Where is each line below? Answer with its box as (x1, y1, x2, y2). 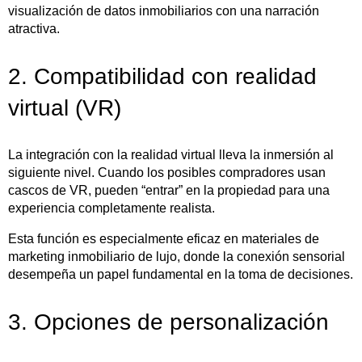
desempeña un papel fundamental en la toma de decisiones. (8, 267, 353, 282)
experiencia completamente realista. (8, 201, 215, 216)
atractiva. (8, 22, 60, 36)
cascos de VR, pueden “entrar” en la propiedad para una (8, 183, 330, 198)
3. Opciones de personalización (8, 309, 329, 335)
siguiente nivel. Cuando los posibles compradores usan (8, 166, 326, 180)
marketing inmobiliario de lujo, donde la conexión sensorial (8, 250, 345, 264)
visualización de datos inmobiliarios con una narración (8, 4, 319, 19)
